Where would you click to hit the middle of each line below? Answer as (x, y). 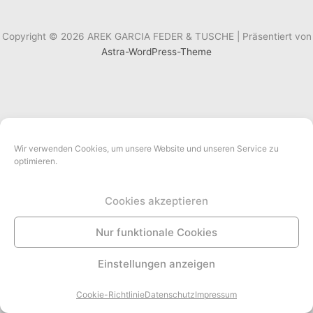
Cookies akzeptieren (156, 201)
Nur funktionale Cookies (156, 232)
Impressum (216, 294)
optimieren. (36, 161)
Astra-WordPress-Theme (156, 51)
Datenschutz (170, 294)
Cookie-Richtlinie (110, 294)
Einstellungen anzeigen (156, 263)
